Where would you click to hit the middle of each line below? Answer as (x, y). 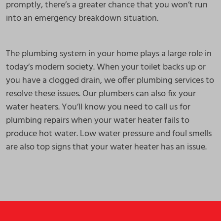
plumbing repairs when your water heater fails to (98, 121)
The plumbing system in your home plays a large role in (109, 54)
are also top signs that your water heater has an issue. (106, 147)
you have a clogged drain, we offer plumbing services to (110, 81)
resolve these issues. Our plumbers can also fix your (101, 94)
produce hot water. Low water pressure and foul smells (109, 134)
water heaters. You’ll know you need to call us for (98, 107)
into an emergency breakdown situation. (82, 18)
